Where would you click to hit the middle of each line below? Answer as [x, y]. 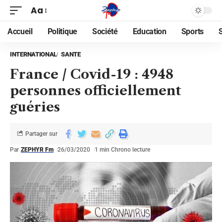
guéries [35, 107]
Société [105, 31]
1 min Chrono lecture [122, 150]
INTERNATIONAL [34, 54]
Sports [192, 31]
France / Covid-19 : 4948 [92, 74]
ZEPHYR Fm [37, 150]
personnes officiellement [95, 91]
